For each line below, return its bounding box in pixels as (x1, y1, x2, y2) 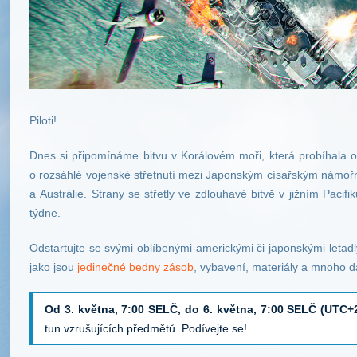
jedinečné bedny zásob (77, 261, 194, 273)
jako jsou (29, 261, 77, 273)
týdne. (29, 206, 61, 219)
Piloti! (29, 114, 57, 127)
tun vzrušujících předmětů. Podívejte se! (45, 322, 247, 335)
